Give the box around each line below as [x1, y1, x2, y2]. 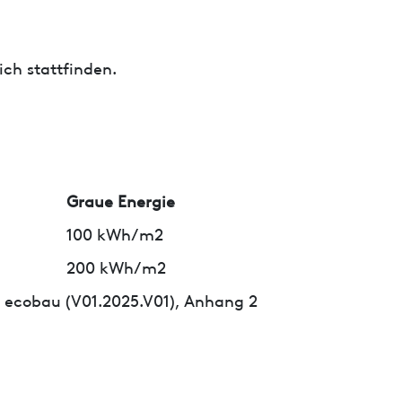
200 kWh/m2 [66, 254, 167, 277]
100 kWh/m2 [66, 221, 164, 244]
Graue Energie [66, 188, 176, 211]
